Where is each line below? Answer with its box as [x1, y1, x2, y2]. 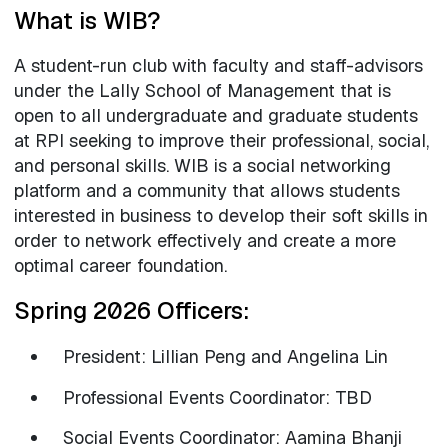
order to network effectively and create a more [13, 229, 396, 253]
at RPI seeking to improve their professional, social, [13, 129, 429, 153]
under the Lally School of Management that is [13, 79, 391, 103]
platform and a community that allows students [13, 179, 400, 203]
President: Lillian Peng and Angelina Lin [63, 345, 388, 369]
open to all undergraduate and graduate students [13, 104, 418, 128]
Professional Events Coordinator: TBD [63, 385, 372, 409]
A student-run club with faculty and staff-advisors [13, 54, 423, 78]
